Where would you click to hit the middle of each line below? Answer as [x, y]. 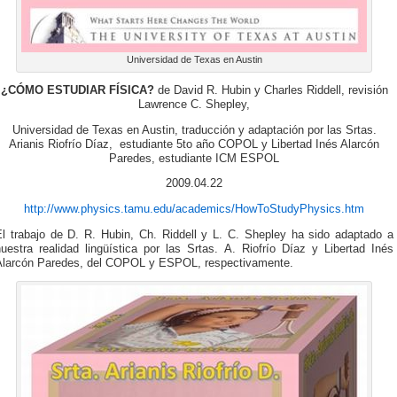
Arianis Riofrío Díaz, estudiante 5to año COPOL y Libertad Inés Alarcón [194, 144]
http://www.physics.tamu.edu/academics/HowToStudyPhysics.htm [194, 209]
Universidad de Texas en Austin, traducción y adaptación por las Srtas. [194, 130]
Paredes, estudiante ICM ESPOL [194, 158]
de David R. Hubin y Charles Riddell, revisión [271, 91]
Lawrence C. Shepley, [194, 105]
